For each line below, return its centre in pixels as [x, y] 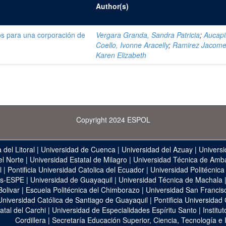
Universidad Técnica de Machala [171, 180]
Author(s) [112, 6]
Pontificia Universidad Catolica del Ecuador [76, 169]
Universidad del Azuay [157, 149]
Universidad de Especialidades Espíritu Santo [124, 210]
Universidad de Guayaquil [71, 180]
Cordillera [30, 220]
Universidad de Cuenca [78, 149]
